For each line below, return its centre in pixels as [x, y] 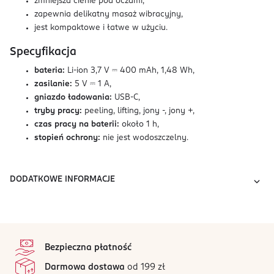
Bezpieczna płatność [88, 248]
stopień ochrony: [68, 138]
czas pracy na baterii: [77, 124]
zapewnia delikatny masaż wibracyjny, [109, 14]
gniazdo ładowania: [74, 98]
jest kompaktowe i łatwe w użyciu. [101, 28]
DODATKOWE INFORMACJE [62, 180]
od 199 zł [145, 267]
